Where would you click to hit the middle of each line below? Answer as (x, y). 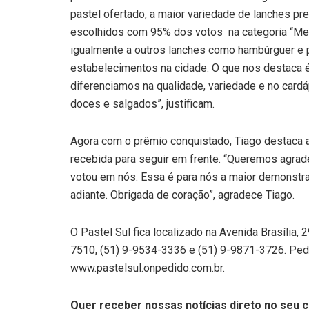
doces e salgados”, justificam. (142, 104)
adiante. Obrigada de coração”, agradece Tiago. (182, 195)
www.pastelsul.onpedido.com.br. (148, 268)
